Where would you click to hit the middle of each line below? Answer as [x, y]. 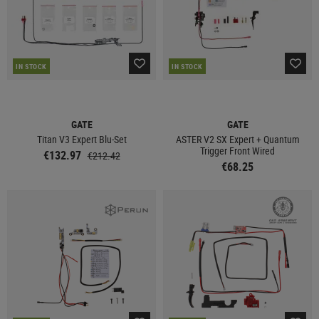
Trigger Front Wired [237, 151]
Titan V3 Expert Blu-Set [82, 139]
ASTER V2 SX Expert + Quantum [237, 139]
